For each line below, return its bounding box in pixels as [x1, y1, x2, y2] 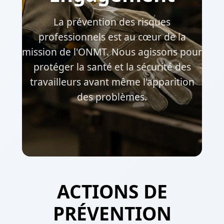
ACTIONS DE [56, 178, 167, 204]
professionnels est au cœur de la [38, 29, 186, 43]
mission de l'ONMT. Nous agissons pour [22, 44, 202, 58]
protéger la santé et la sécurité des [33, 59, 191, 73]
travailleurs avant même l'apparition [29, 74, 194, 88]
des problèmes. [77, 89, 147, 103]
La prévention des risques [53, 14, 170, 28]
